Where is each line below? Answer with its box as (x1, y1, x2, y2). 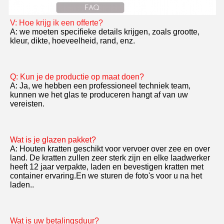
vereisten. (10, 99, 44, 108)
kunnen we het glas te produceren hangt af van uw (10, 90, 188, 99)
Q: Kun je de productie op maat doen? (10, 72, 144, 81)
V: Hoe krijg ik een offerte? (10, 18, 103, 27)
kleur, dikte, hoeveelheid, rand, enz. (10, 36, 135, 45)
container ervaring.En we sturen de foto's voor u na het (10, 171, 202, 180)
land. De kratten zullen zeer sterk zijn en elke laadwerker (10, 153, 210, 162)
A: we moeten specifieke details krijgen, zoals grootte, (10, 27, 199, 36)
